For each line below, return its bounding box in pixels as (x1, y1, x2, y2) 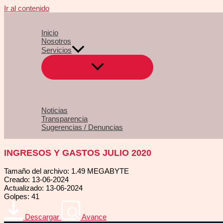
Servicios (41, 46, 72, 55)
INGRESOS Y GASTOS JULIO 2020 (4, 147, 151, 158)
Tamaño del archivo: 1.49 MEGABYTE (4, 167, 129, 176)
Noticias (41, 106, 68, 115)
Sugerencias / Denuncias (41, 123, 123, 132)
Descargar (25, 213, 59, 222)
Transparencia (41, 114, 88, 123)
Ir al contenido (4, 4, 49, 12)
